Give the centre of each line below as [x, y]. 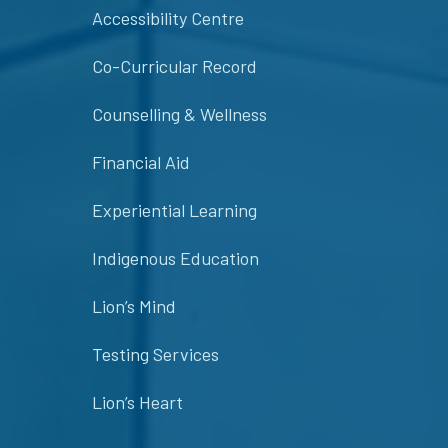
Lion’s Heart [137, 402]
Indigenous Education [175, 258]
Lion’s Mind [134, 306]
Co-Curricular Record [174, 66]
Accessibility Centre [168, 18]
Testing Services [155, 354]
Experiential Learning [174, 210]
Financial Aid [141, 162]
